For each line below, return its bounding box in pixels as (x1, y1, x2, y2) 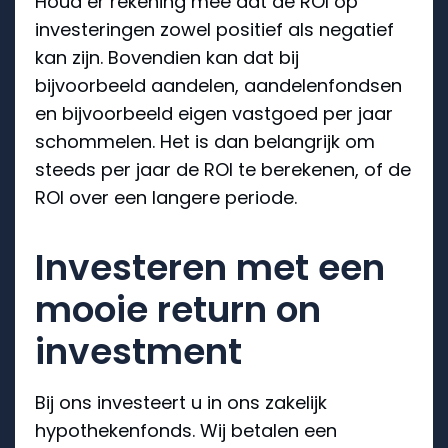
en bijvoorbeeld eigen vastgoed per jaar (35, 100, 393, 126)
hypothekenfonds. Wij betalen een (35, 417, 337, 443)
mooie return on (35, 283, 321, 335)
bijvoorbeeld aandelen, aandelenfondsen (35, 72, 402, 98)
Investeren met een (35, 241, 385, 293)
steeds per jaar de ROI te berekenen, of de (35, 156, 411, 182)
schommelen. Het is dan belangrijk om (35, 128, 375, 154)
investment (35, 325, 242, 377)
